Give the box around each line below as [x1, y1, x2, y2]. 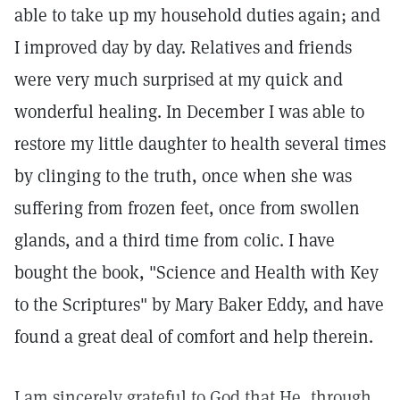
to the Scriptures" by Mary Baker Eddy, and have [14, 293, 384, 316]
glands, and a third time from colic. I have [14, 229, 335, 252]
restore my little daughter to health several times [14, 132, 386, 155]
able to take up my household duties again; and [14, 4, 380, 27]
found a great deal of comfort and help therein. [14, 325, 373, 348]
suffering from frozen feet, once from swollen [14, 196, 360, 220]
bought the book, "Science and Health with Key [14, 261, 379, 284]
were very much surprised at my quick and [14, 68, 343, 91]
